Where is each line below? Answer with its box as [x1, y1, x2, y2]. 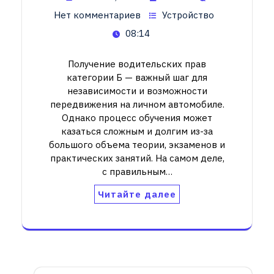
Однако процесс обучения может [62, 111, 212, 124]
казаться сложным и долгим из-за [61, 125, 213, 137]
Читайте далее [98, 188, 176, 200]
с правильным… [102, 165, 172, 177]
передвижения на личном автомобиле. [50, 98, 224, 110]
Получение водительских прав [68, 57, 206, 70]
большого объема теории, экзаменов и [49, 138, 225, 150]
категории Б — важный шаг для [67, 71, 207, 83]
